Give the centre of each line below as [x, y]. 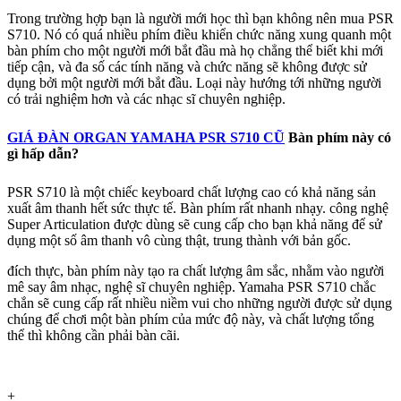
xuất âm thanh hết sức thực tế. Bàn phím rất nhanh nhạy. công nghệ [198, 208]
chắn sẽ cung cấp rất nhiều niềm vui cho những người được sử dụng [200, 303]
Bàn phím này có [338, 137]
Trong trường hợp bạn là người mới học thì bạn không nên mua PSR [200, 18]
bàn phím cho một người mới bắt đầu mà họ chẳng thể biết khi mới [195, 50]
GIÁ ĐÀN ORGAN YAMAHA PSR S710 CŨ [146, 137]
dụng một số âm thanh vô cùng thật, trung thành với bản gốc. [179, 240]
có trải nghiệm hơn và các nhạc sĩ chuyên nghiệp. [146, 98]
